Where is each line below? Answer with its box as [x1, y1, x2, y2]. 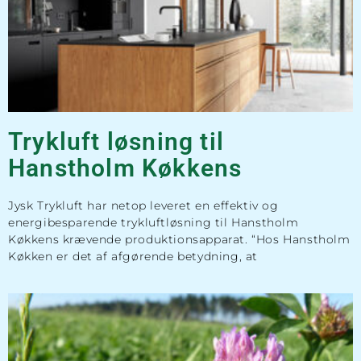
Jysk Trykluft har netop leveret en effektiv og [8, 198, 279, 214]
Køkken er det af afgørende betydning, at [8, 249, 259, 264]
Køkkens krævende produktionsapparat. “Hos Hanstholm [8, 232, 351, 247]
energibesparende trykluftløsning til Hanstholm [8, 215, 299, 230]
